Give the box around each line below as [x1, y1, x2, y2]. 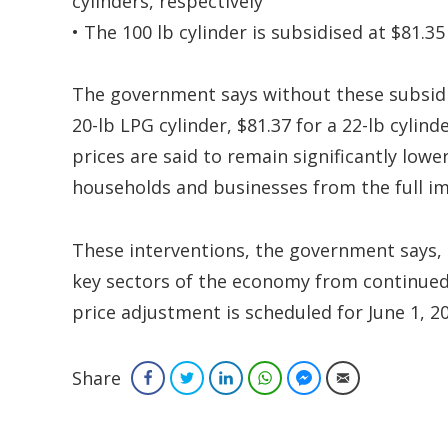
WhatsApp [280, 369, 339, 386]
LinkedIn [241, 369, 288, 386]
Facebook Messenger [319, 369, 440, 386]
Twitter [202, 369, 241, 386]
